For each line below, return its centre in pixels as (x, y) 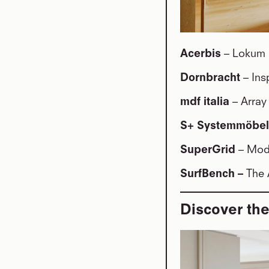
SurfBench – (213, 174)
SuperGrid (209, 150)
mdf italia (206, 102)
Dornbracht (212, 78)
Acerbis (202, 54)
